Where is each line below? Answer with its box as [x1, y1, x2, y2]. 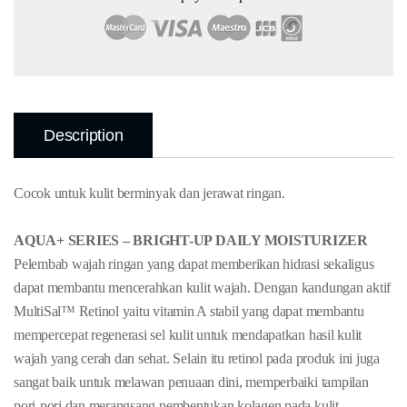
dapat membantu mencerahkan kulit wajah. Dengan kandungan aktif [14, 279, 392, 295]
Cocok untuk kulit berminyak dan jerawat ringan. [14, 184, 285, 201]
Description [44, 126, 124, 144]
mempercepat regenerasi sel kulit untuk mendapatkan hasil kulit [14, 326, 362, 342]
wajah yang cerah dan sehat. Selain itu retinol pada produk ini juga [14, 350, 380, 366]
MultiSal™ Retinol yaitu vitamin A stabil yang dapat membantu [14, 303, 364, 319]
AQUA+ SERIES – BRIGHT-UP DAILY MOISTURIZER [14, 232, 368, 248]
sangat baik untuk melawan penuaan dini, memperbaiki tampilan [14, 373, 369, 390]
